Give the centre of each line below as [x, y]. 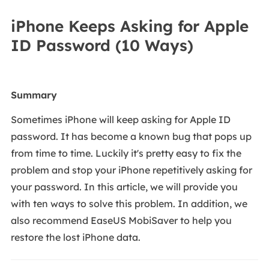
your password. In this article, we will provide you [124, 187]
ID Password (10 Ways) [102, 46]
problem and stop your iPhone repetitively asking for [131, 170]
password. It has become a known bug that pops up [131, 137]
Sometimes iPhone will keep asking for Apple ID [120, 120]
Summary [34, 95]
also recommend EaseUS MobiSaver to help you [121, 221]
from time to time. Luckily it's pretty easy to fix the [126, 153]
